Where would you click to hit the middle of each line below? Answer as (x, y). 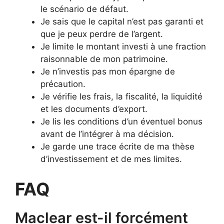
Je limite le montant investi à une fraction (123, 46)
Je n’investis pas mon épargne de (108, 71)
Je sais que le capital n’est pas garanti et (122, 21)
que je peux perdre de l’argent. (102, 34)
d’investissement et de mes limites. (111, 159)
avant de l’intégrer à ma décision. (107, 134)
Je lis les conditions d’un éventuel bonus (121, 121)
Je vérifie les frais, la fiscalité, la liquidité (121, 96)
